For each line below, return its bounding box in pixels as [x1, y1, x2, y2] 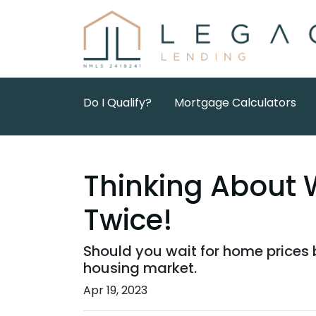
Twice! [83, 200, 173, 241]
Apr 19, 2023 [83, 282, 147, 299]
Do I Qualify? [83, 95, 152, 111]
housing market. [83, 258, 197, 279]
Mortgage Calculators [174, 95, 296, 111]
